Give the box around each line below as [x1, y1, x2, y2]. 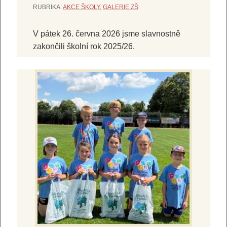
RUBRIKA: [33, 3, 63, 11]
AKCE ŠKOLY [63, 3, 100, 11]
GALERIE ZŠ [103, 3, 138, 11]
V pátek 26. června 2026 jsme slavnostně [33, 29, 180, 38]
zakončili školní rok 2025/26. [33, 42, 135, 51]
